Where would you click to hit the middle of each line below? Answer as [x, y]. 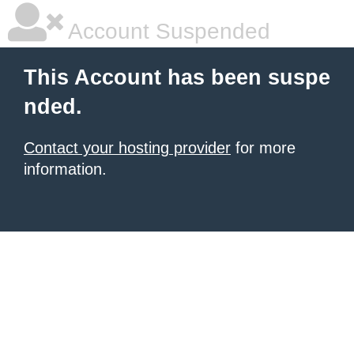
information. [65, 169]
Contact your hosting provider [127, 148]
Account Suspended [167, 31]
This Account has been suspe [177, 77]
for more [263, 148]
